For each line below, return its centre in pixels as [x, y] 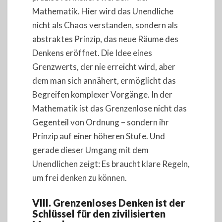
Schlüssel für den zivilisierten [99, 214]
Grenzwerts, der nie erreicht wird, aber [104, 66]
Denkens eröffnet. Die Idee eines [92, 53]
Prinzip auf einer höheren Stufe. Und [99, 136]
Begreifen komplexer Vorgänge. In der [102, 94]
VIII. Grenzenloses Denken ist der [109, 203]
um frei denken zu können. [80, 177]
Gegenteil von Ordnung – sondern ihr [101, 122]
